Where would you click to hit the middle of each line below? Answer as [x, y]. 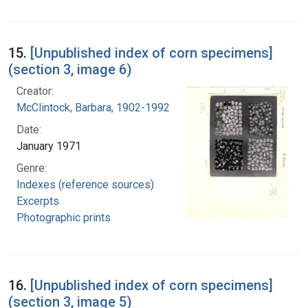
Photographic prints [64, 218]
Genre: [32, 168]
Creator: [35, 91]
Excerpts [38, 201]
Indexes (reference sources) [85, 185]
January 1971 [49, 146]
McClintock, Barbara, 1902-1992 [93, 108]
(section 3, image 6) [70, 70]
